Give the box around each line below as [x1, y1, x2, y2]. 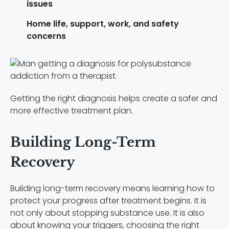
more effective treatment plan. [10, 104, 133, 117]
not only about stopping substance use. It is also [10, 207, 204, 219]
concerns [27, 30, 66, 42]
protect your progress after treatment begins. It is [10, 194, 207, 207]
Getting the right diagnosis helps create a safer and [10, 92, 217, 104]
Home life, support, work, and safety [27, 17, 179, 30]
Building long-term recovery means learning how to [10, 182, 215, 194]
